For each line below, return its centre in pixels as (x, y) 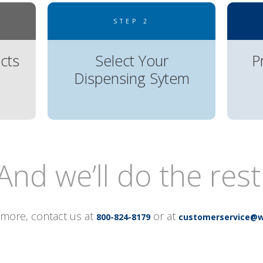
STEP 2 (131, 21)
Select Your (131, 60)
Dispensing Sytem (131, 78)
